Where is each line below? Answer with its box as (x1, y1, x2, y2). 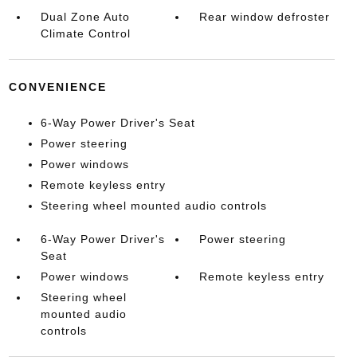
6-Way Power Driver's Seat (40, 116, 195, 129)
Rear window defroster (199, 10, 331, 23)
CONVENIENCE (8, 80, 107, 93)
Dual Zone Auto (40, 10, 130, 23)
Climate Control (40, 27, 131, 40)
